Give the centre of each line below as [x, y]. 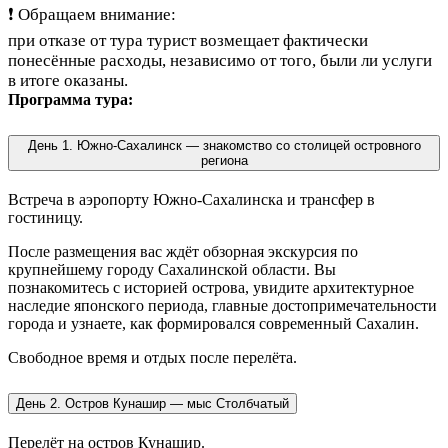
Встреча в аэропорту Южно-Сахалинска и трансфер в [191, 199]
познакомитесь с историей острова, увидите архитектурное [211, 287]
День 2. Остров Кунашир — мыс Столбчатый [152, 403]
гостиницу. [45, 217]
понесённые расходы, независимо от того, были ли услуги [220, 60]
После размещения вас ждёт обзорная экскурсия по [183, 251]
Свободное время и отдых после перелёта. [152, 357]
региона [224, 160]
